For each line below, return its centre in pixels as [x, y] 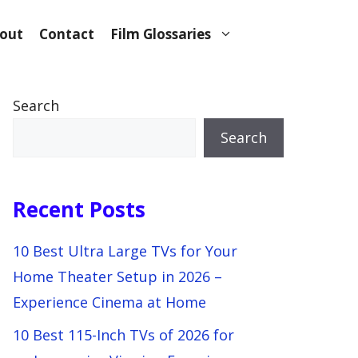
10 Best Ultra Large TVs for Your [125, 251]
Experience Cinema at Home [109, 302]
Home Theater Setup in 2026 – [117, 276]
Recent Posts [79, 209]
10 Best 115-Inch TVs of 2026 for [123, 335]
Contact [67, 34]
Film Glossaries [161, 34]
